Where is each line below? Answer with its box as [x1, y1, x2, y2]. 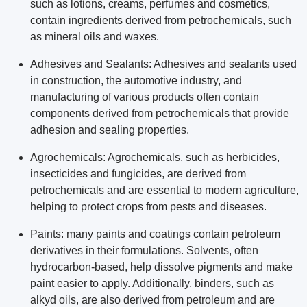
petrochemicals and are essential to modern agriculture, [30, 184, 299, 197]
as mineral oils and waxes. [30, 31, 159, 43]
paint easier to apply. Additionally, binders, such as [30, 278, 274, 290]
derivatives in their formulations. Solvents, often [30, 245, 258, 257]
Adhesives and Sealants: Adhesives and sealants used [30, 58, 297, 71]
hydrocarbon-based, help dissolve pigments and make [30, 261, 293, 273]
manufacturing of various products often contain [30, 91, 259, 103]
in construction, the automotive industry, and [30, 75, 242, 87]
